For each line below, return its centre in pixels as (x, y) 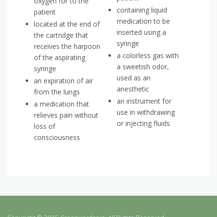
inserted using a (141, 32)
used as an (134, 78)
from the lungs (57, 92)
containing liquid (142, 10)
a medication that (62, 104)
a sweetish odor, (143, 67)
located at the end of (67, 24)
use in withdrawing (146, 112)
